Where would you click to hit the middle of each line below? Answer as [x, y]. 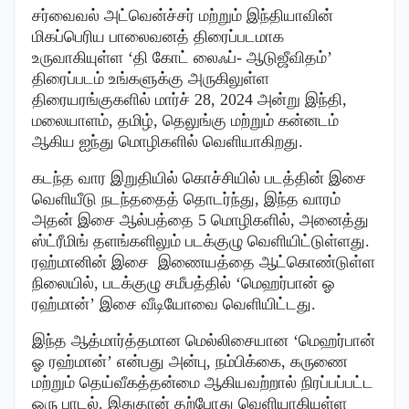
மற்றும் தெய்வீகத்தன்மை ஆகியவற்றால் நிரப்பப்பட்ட [203, 382]
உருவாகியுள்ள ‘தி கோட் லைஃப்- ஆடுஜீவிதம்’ [182, 57]
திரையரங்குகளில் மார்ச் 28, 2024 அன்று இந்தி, [189, 99]
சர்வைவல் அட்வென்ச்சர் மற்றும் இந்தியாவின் [183, 15]
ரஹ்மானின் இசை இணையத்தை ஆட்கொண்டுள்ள [204, 262]
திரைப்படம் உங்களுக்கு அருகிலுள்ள [151, 78]
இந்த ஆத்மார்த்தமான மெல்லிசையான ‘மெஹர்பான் [204, 340]
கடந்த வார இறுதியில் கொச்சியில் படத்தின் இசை [199, 178]
